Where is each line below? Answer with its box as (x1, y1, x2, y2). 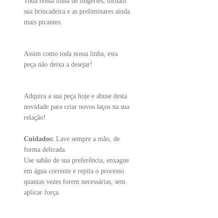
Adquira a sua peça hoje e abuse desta (24, 92, 127, 100)
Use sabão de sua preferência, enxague (24, 157, 129, 164)
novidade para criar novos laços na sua (24, 103, 129, 110)
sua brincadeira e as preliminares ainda (24, 8, 130, 15)
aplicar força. (24, 189, 60, 196)
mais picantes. (24, 18, 62, 26)
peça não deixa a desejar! (24, 61, 92, 68)
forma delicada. (24, 146, 67, 153)
